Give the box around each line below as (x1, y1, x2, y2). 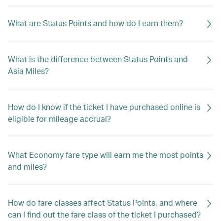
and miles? (8, 161, 47, 172)
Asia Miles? (8, 66, 49, 76)
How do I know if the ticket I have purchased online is (8, 102, 200, 112)
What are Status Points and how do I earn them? (8, 18, 183, 28)
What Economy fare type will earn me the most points (8, 149, 203, 160)
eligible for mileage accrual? (8, 113, 111, 124)
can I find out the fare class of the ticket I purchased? (8, 209, 201, 220)
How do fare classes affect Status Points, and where (8, 197, 197, 208)
